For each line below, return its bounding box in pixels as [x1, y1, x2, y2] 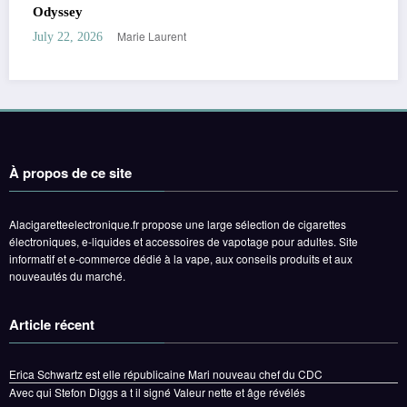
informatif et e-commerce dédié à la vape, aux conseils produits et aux [9, 250, 352, 266]
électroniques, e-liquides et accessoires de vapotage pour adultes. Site [9, 233, 358, 249]
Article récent [9, 314, 94, 335]
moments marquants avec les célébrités [89, 4, 323, 19]
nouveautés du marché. [9, 267, 125, 283]
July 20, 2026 [89, 29, 160, 44]
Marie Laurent [174, 27, 243, 44]
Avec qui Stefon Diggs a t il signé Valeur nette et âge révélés [9, 384, 305, 401]
